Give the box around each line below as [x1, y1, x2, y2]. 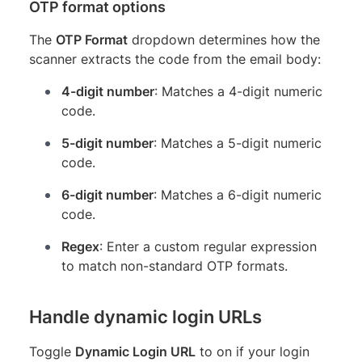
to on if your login [196, 343, 309, 360]
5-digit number [61, 134, 154, 151]
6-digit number [61, 186, 154, 203]
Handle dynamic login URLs [29, 305, 262, 327]
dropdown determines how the [128, 31, 320, 48]
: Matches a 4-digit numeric [154, 82, 322, 99]
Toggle [29, 343, 75, 360]
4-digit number [61, 82, 154, 99]
